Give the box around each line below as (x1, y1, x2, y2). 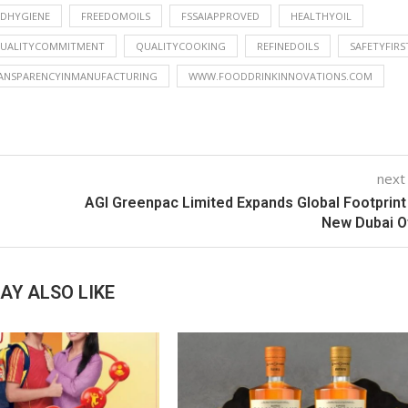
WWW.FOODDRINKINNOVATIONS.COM (189, 68, 372, 83)
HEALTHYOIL (291, 8, 352, 23)
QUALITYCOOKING (136, 38, 226, 53)
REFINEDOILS (257, 38, 319, 53)
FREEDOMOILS (81, 8, 150, 23)
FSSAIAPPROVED (181, 8, 260, 23)
